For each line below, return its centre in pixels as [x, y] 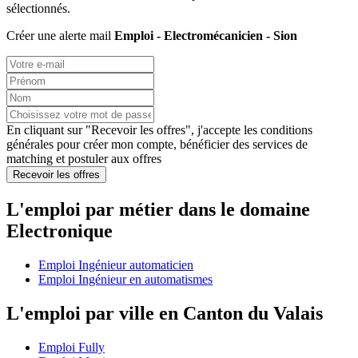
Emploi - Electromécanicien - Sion [206, 36]
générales [30, 145]
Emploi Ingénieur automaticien [116, 265]
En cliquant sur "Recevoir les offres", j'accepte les [133, 130]
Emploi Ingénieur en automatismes [125, 279]
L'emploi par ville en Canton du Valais [165, 313]
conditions [286, 130]
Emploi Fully [72, 347]
